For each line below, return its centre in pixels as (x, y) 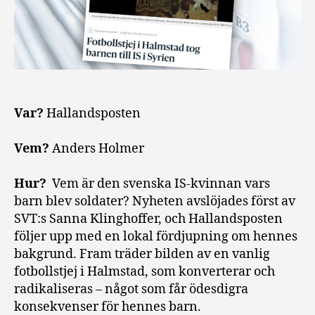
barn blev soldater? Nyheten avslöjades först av (155, 202)
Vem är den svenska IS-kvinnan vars (158, 184)
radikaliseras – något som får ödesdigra (131, 290)
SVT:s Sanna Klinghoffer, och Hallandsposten (148, 219)
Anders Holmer (98, 149)
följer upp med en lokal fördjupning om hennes (156, 237)
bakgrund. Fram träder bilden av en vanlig (142, 255)
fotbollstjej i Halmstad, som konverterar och (144, 272)
